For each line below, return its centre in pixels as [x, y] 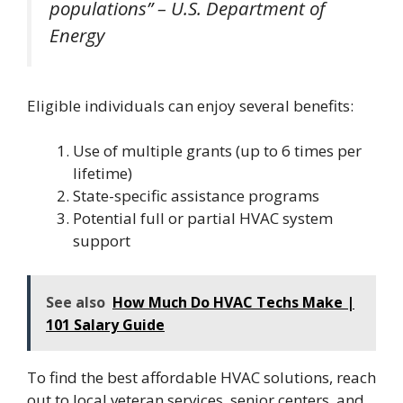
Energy [77, 36]
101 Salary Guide [105, 324]
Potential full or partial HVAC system [203, 219]
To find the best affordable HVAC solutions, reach [201, 377]
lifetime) [103, 174]
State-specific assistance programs [196, 196]
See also [76, 302]
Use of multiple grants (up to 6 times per [217, 151]
